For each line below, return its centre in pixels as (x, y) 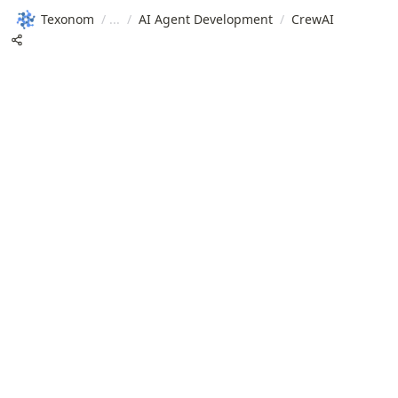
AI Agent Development (206, 19)
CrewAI (313, 19)
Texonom (68, 19)
